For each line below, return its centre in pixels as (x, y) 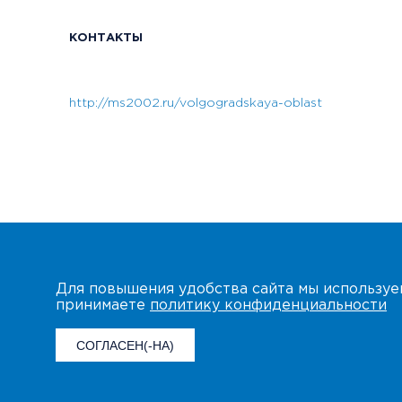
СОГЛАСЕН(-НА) (125, 345)
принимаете (103, 305)
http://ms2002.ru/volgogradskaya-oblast (196, 103)
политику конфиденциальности (268, 305)
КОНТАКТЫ (106, 38)
